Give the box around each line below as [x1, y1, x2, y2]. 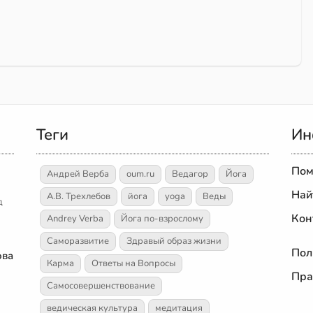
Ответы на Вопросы [92, 256, 176, 270]
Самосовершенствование [47, 279, 156, 292]
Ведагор [172, 167, 209, 180]
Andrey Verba [47, 212, 104, 225]
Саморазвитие [47, 234, 110, 247]
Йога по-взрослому [121, 212, 204, 225]
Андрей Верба [47, 167, 110, 180]
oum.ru [126, 167, 155, 180]
